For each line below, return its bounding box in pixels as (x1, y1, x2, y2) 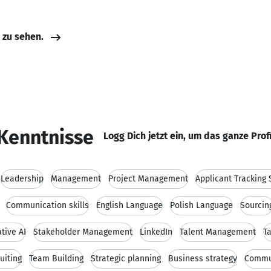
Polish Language (170, 200, 233, 211)
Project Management (108, 174, 188, 184)
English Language (96, 200, 163, 211)
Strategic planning (91, 253, 161, 264)
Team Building (29, 253, 83, 264)
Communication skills (6, 200, 89, 211)
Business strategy (168, 253, 237, 264)
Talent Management (180, 227, 256, 237)
